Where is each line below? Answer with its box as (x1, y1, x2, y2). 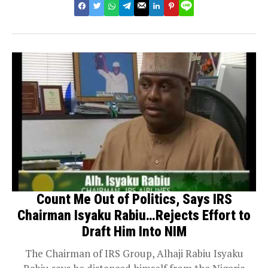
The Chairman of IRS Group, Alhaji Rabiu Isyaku (25, 246, 243, 260)
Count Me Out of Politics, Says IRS (36, 191, 232, 208)
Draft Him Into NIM (81, 223, 187, 240)
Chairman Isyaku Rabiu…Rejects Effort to (17, 207, 251, 224)
